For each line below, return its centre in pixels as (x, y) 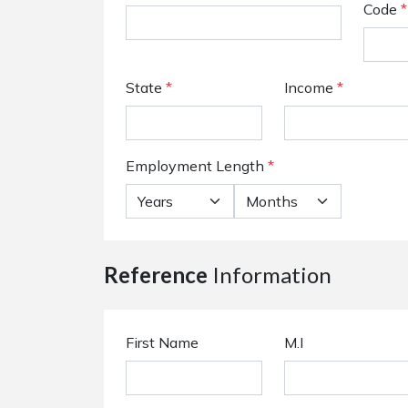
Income (309, 87)
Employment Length (197, 166)
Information (270, 275)
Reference (156, 275)
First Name (162, 342)
